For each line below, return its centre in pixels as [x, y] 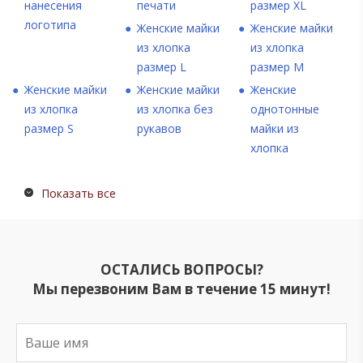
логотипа [50, 25]
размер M [277, 67]
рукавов [160, 129]
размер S [49, 129]
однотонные [284, 109]
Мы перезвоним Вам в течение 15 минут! [181, 289]
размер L [162, 67]
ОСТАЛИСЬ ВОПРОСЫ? [181, 270]
